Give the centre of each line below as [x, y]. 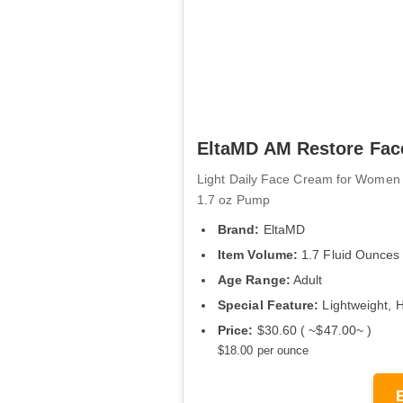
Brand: [239, 229]
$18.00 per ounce [264, 351]
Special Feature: [269, 305]
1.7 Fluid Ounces [349, 254]
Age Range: [254, 280]
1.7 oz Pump [233, 199]
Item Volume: [258, 254]
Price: [236, 331]
